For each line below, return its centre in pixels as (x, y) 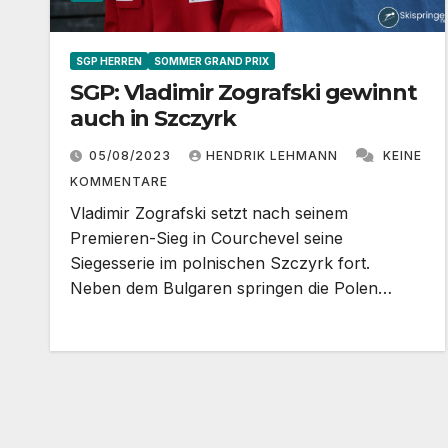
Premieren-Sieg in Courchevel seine (206, 237)
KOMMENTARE (119, 181)
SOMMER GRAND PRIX (211, 60)
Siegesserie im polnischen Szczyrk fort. (220, 262)
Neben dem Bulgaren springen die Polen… (231, 287)
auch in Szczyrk (153, 118)
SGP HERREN (109, 60)
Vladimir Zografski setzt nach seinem (209, 212)
